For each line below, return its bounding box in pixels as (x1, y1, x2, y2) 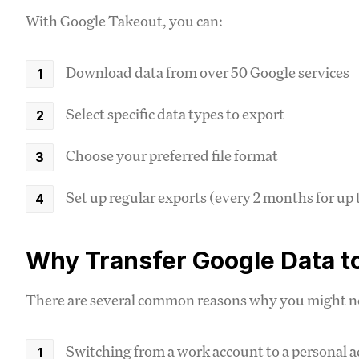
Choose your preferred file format (66, 145, 278, 165)
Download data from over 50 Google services (66, 62, 349, 82)
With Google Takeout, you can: (26, 10, 223, 30)
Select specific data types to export (66, 103, 284, 123)
